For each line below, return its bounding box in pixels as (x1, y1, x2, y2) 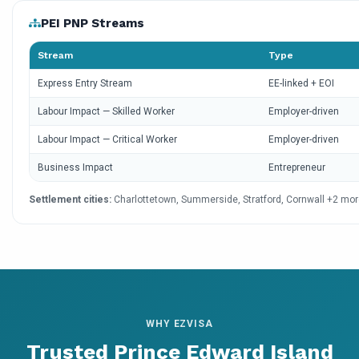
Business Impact (38, 162, 113, 174)
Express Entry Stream (38, 78, 132, 90)
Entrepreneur (268, 162, 325, 174)
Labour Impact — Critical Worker (38, 134, 177, 146)
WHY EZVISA (145, 318, 214, 330)
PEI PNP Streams (41, 16, 144, 31)
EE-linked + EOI (268, 78, 334, 90)
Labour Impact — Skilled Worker (38, 106, 175, 118)
